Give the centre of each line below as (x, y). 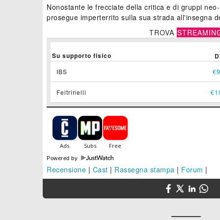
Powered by (63, 158)
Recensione (66, 170)
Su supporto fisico (82, 56)
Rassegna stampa (145, 170)
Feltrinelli (71, 92)
